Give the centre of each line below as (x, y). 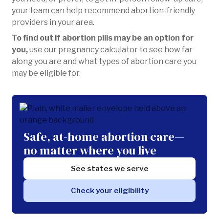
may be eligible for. (46, 73)
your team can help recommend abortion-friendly (103, 11)
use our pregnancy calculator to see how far (111, 50)
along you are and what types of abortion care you (104, 61)
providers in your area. (53, 22)
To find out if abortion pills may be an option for (103, 38)
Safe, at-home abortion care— (104, 137)
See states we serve (109, 169)
